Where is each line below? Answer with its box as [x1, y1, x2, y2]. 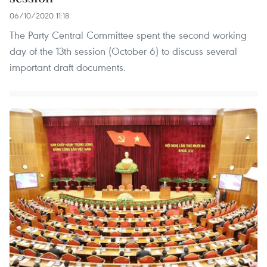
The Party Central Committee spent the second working [10, 28, 247, 42]
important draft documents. [10, 60, 126, 74]
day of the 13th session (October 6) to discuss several [10, 44, 237, 58]
